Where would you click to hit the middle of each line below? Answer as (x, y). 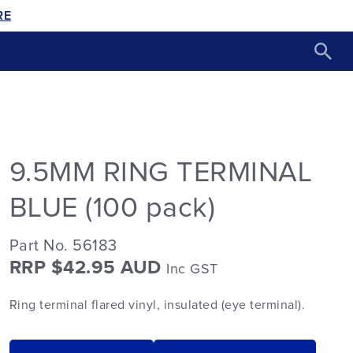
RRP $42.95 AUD (88, 268)
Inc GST (192, 269)
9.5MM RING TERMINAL (161, 173)
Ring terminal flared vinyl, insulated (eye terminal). (157, 305)
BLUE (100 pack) (112, 208)
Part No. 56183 (63, 246)
